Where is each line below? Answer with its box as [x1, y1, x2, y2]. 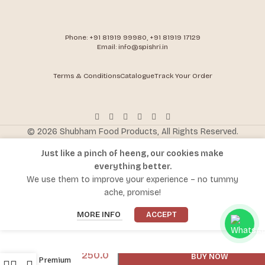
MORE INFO [77, 210, 122, 220]
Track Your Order [154, 72, 212, 80]
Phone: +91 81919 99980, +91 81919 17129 [64, 33, 201, 42]
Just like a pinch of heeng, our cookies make [41, 148, 224, 159]
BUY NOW [190, 252, 228, 262]
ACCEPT [146, 210, 176, 220]
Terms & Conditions [53, 72, 120, 80]
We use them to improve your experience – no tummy [27, 174, 238, 185]
